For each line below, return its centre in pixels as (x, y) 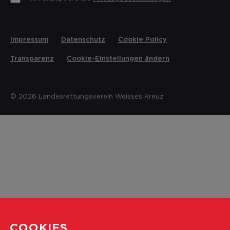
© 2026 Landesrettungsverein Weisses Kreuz (87, 96)
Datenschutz (83, 39)
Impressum (29, 39)
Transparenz (32, 58)
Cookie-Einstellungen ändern (118, 58)
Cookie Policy (142, 39)
